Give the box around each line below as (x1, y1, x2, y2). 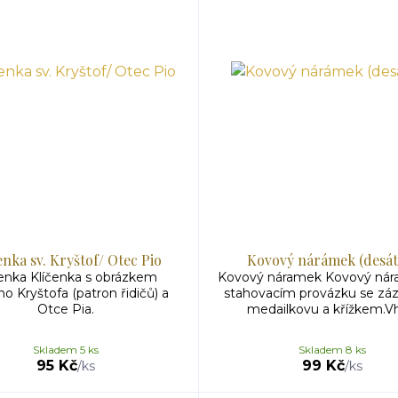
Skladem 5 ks (33, 343, 99, 356)
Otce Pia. (37, 301, 94, 317)
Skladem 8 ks (298, 343, 366, 356)
